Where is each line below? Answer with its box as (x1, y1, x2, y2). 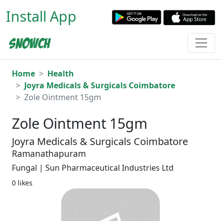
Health (47, 68, 74, 79)
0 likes (12, 178, 33, 188)
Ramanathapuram (12, 147, 86, 160)
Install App (6, 6, 76, 26)
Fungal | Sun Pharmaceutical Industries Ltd (12, 162, 174, 174)
